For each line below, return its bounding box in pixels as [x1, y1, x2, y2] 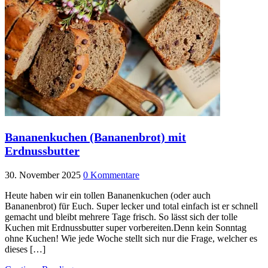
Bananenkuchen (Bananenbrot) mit [5, 130, 186, 144]
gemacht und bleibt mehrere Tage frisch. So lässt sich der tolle [5, 212, 237, 223]
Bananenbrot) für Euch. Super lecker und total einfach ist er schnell [5, 201, 258, 212]
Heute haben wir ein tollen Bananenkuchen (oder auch [5, 190, 211, 201]
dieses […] [5, 244, 45, 255]
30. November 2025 [5, 170, 81, 181]
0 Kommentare [83, 170, 139, 181]
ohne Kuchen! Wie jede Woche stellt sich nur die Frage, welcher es [5, 233, 257, 244]
